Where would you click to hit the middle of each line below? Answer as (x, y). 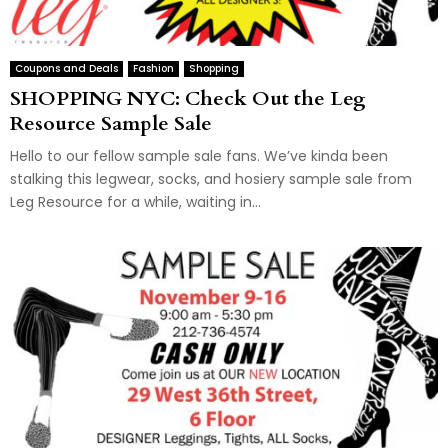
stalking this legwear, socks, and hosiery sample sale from (211, 178)
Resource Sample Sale (111, 123)
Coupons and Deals (66, 68)
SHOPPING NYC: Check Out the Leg (188, 98)
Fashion (153, 68)
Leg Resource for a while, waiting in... (135, 201)
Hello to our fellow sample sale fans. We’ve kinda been (199, 155)
